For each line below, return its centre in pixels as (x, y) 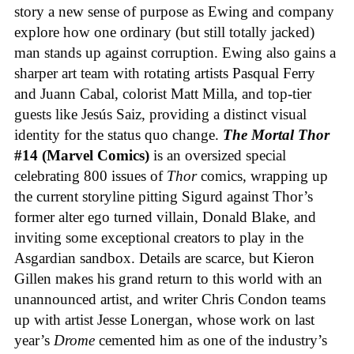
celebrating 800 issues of (90, 176)
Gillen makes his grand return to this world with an (168, 279)
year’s (34, 341)
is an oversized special (220, 156)
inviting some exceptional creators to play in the (159, 238)
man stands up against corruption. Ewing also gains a (175, 53)
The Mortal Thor (276, 135)
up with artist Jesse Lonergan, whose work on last (164, 320)
